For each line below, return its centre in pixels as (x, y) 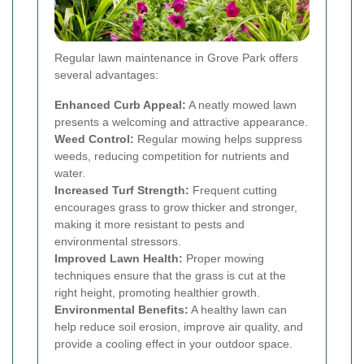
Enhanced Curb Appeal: (120, 105)
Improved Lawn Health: (119, 259)
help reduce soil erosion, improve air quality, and (179, 327)
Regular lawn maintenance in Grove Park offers (176, 58)
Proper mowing (223, 259)
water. (70, 173)
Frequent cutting (233, 191)
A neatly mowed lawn (241, 105)
